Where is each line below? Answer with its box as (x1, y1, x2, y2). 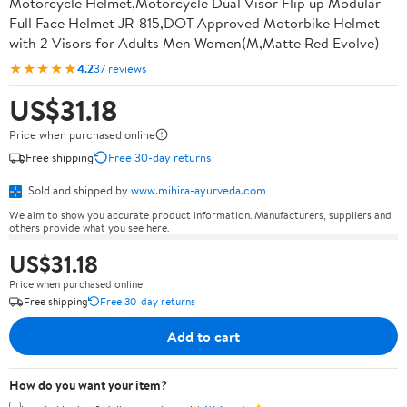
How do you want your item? (9, 375, 167, 394)
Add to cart (167, 325, 240, 346)
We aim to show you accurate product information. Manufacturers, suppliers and (9, 206, 392, 223)
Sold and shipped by (25, 182, 131, 198)
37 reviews (94, 59, 146, 76)
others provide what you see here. (9, 219, 169, 235)
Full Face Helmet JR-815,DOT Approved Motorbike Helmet (9, 13, 380, 33)
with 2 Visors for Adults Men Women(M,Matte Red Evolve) (9, 33, 379, 53)
